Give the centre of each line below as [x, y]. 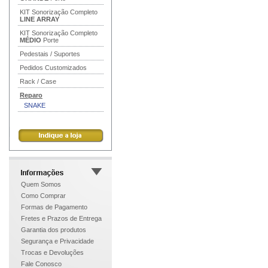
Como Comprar [43, 196]
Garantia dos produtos [54, 230]
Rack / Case [38, 81]
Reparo [31, 95]
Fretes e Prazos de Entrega [61, 218]
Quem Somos [41, 184]
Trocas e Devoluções [52, 252]
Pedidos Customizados [53, 68]
